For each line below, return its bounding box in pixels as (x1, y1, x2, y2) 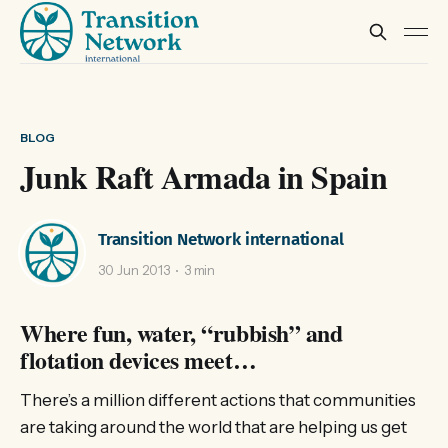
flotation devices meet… (20, 342, 257, 377)
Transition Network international (98, 228, 344, 250)
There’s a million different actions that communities (20, 389, 416, 410)
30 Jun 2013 (98, 262, 170, 279)
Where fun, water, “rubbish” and (20, 315, 343, 350)
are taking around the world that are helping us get (20, 416, 407, 437)
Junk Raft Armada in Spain (20, 153, 387, 200)
